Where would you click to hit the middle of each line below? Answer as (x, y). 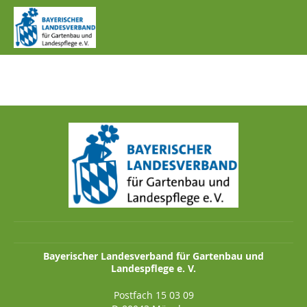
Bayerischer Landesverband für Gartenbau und (153, 256)
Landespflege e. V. (153, 268)
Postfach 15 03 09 (153, 295)
